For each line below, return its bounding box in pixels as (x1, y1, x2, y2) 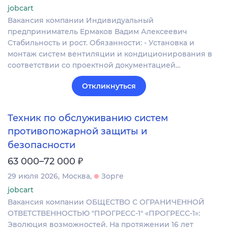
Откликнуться (82, 81, 136, 91)
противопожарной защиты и (8, 126, 147, 137)
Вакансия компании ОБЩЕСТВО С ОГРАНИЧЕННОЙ (8, 197, 205, 207)
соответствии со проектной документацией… (8, 60, 181, 70)
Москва (62, 171, 90, 181)
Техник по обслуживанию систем (8, 112, 168, 124)
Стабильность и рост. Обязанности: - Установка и (8, 38, 194, 47)
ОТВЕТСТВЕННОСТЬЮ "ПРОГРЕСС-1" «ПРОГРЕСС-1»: (8, 208, 200, 218)
